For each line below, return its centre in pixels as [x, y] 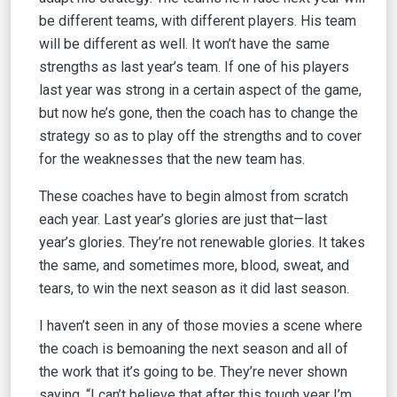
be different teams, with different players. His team [198, 21]
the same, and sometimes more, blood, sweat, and [194, 265]
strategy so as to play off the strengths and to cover [200, 136]
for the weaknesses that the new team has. [172, 159]
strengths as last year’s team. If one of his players [194, 67]
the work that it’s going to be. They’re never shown [193, 372]
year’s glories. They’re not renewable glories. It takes [202, 242]
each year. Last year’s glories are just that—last [183, 219]
